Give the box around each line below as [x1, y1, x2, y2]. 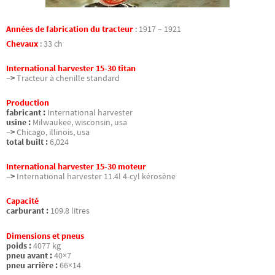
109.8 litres [50, 206, 90, 217]
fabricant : [6, 107, 45, 118]
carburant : [6, 206, 48, 217]
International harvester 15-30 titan [6, 63, 136, 74]
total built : [6, 137, 48, 148]
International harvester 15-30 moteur [6, 161, 146, 172]
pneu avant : [6, 250, 52, 261]
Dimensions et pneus [6, 230, 84, 241]
